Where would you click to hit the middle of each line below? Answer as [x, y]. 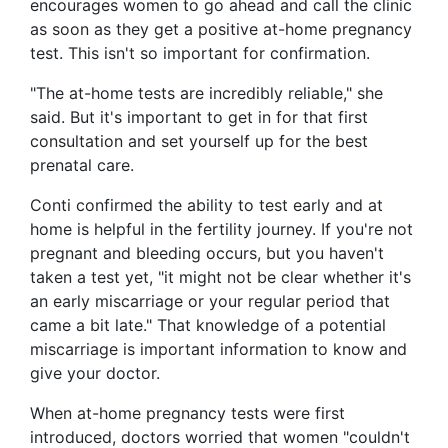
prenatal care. [82, 165]
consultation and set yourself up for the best [199, 141]
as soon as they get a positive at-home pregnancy [221, 29]
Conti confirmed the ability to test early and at [206, 205]
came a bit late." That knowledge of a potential [208, 325]
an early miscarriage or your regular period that [210, 301]
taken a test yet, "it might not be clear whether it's [220, 277]
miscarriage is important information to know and [218, 349]
